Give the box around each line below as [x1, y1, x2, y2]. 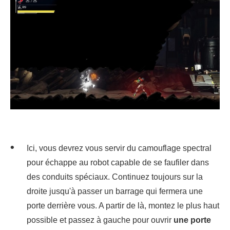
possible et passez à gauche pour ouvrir [27, 216, 174, 225]
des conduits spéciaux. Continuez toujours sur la [27, 172, 203, 182]
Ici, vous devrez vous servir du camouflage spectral [27, 144, 212, 153]
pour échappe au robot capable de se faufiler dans [27, 158, 209, 167]
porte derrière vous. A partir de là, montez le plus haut [27, 201, 219, 210]
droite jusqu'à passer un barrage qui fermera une [27, 187, 203, 196]
